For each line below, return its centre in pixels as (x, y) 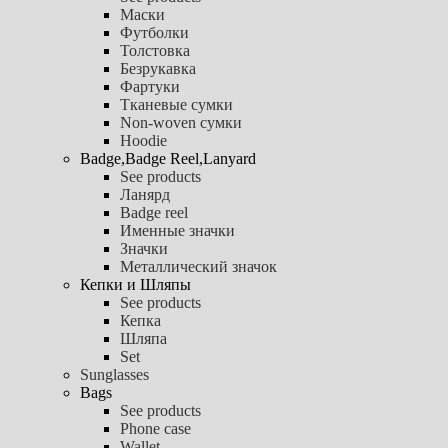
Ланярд (145, 194)
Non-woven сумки (181, 122)
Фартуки (150, 86)
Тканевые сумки (176, 104)
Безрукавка (158, 68)
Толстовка (155, 50)
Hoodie (143, 140)
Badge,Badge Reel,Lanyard (168, 158)
